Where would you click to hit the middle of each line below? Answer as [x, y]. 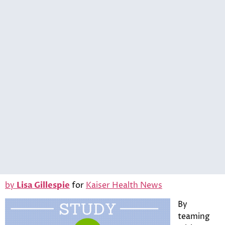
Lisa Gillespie [43, 185]
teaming [194, 217]
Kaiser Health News [124, 185]
